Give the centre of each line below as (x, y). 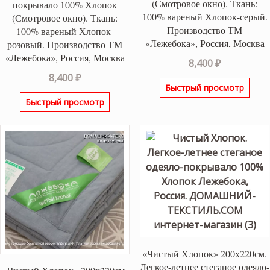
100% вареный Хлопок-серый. (205, 16)
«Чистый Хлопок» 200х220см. (205, 254)
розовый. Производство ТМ (65, 44)
